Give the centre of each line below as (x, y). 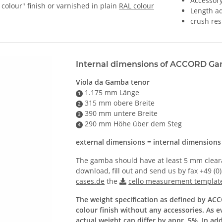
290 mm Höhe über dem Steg (132, 124)
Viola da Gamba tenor (113, 82)
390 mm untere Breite (120, 113)
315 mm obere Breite (119, 103)
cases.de (90, 181)
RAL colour (137, 6)
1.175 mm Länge (111, 93)
